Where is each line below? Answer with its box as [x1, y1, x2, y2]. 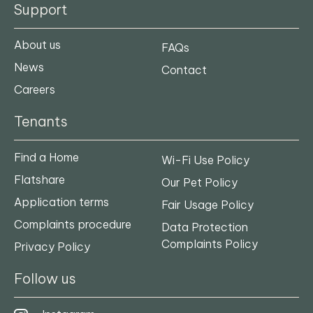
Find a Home [14, 150, 79, 164]
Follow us [14, 269, 76, 287]
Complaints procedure [14, 217, 131, 231]
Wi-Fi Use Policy [161, 152, 249, 167]
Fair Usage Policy [161, 197, 254, 212]
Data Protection [161, 219, 248, 234]
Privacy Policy [14, 239, 90, 254]
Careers [14, 82, 55, 97]
